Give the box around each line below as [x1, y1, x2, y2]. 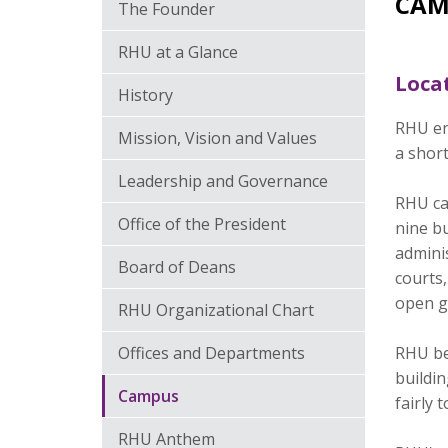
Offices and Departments [118, 342, 305, 364]
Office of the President [118, 213, 286, 235]
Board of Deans [118, 256, 236, 278]
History [118, 84, 173, 106]
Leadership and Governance [118, 170, 328, 192]
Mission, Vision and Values [118, 127, 317, 149]
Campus [118, 385, 179, 407]
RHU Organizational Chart [118, 299, 314, 321]
